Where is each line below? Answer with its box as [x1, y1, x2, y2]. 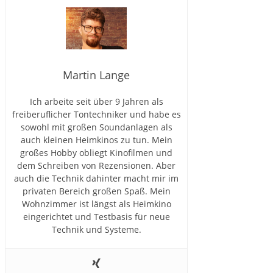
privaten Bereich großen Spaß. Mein [22, 185, 171, 197]
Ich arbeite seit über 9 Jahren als [29, 95, 163, 107]
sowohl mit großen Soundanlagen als [20, 121, 172, 133]
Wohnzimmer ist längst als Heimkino [21, 197, 171, 210]
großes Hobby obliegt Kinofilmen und [20, 146, 172, 158]
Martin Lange [63, 67, 130, 82]
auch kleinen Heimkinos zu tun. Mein [20, 133, 172, 146]
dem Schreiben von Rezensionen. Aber [17, 159, 175, 171]
